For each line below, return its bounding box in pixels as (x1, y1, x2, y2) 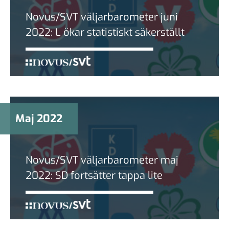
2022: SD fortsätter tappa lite (26, 168, 163, 182)
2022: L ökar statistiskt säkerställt (26, 25, 185, 39)
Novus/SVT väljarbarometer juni (26, 10, 178, 24)
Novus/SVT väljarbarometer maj (26, 153, 178, 167)
